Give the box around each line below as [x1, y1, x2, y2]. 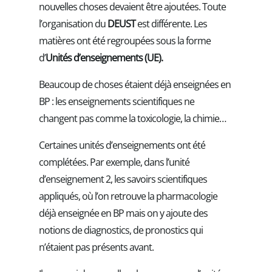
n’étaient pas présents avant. [39, 240, 154, 254]
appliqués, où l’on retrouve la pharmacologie [39, 189, 217, 203]
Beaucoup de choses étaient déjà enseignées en [39, 77, 231, 91]
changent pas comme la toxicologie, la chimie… [39, 111, 226, 125]
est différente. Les [135, 16, 207, 30]
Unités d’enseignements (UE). [46, 50, 163, 64]
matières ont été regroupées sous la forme [39, 33, 211, 47]
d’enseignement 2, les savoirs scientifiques [39, 172, 207, 186]
